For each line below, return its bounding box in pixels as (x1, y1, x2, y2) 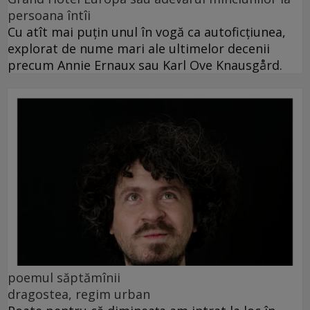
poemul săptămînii (8, 268, 120, 286)
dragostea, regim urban (8, 285, 150, 302)
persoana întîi (8, 6, 91, 24)
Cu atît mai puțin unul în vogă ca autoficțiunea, (8, 23, 286, 40)
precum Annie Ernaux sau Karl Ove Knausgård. (8, 56, 282, 73)
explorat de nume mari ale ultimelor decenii (8, 39, 270, 57)
